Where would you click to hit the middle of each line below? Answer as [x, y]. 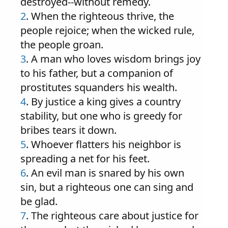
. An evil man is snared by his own [105, 173]
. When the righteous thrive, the [100, 16]
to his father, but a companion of [97, 73]
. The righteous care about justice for [112, 216]
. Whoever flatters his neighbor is [104, 144]
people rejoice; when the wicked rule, [107, 30]
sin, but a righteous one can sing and [107, 187]
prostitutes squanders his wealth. [99, 87]
